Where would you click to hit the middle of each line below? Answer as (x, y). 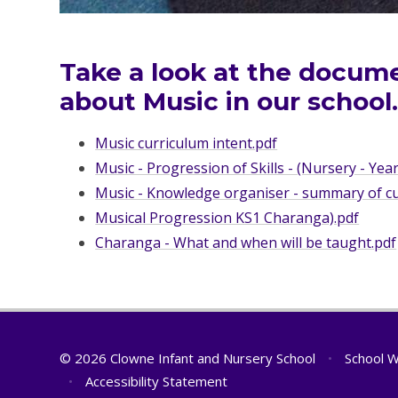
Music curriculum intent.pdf (187, 143)
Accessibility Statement (156, 382)
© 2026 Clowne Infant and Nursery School (190, 358)
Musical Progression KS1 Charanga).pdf (227, 218)
